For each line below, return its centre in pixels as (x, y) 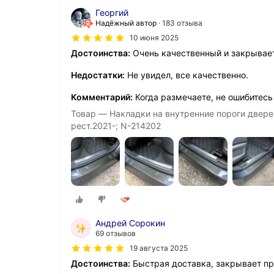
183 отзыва (182, 23)
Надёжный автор (126, 23)
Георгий (112, 13)
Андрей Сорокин (130, 223)
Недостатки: (98, 75)
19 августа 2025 (159, 248)
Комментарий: (102, 97)
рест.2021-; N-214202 (116, 126)
